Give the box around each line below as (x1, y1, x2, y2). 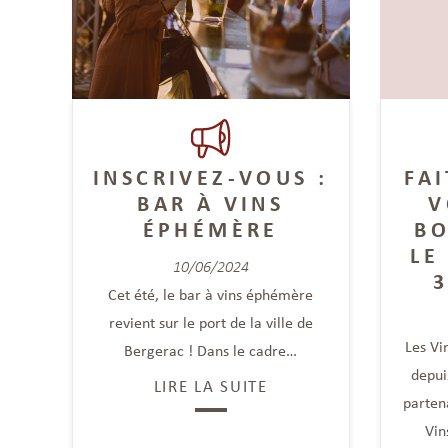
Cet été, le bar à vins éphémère (108, 283, 314, 305)
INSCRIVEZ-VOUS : (93, 162, 329, 191)
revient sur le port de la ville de (108, 311, 313, 333)
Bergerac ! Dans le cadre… (124, 339, 298, 361)
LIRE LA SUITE (153, 374, 268, 397)
